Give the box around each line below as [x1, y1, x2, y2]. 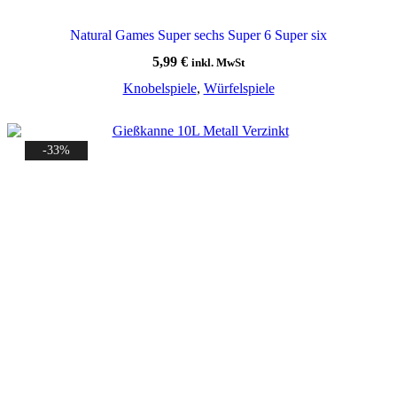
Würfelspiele [203, 80, 275, 96]
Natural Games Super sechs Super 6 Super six [70, 27, 327, 43]
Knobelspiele [122, 80, 197, 96]
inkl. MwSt [191, 55, 245, 69]
